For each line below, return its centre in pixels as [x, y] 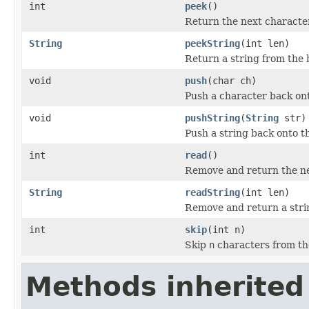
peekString [212, 43]
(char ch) [232, 80]
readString [212, 192]
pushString [212, 118]
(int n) [226, 229]
